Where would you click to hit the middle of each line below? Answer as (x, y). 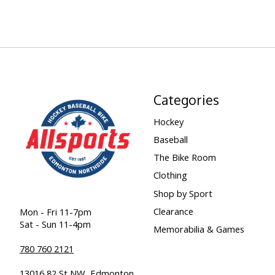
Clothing (170, 175)
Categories (186, 99)
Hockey (168, 121)
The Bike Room (184, 157)
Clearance (173, 211)
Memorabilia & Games (199, 229)
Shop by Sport (183, 193)
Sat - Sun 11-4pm (55, 224)
